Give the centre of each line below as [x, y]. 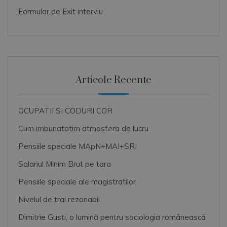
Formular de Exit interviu [61, 12]
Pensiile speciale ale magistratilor [77, 182]
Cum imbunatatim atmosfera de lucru [83, 129]
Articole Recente [113, 81]
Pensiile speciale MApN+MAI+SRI [78, 146]
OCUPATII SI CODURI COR [65, 111]
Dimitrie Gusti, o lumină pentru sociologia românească [112, 217]
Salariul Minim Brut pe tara [65, 164]
